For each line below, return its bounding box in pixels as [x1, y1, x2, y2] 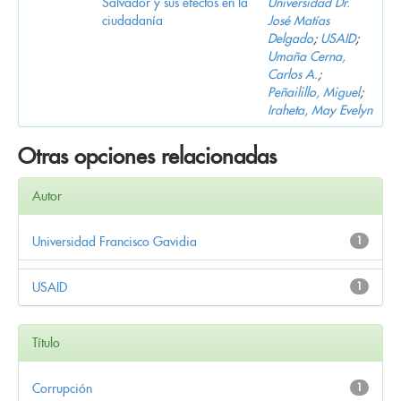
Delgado [268, 30, 313, 47]
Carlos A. [268, 65, 318, 82]
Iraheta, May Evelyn [268, 101, 372, 118]
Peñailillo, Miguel [268, 83, 360, 100]
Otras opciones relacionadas [18, 141, 277, 170]
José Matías [268, 12, 329, 29]
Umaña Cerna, [268, 47, 346, 64]
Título [32, 334, 60, 351]
